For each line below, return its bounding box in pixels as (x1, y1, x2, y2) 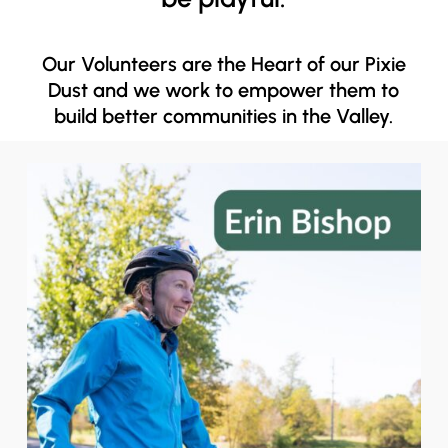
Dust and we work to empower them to (48, 77, 400, 102)
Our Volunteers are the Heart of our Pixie (41, 51, 406, 76)
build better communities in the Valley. (54, 103, 394, 128)
